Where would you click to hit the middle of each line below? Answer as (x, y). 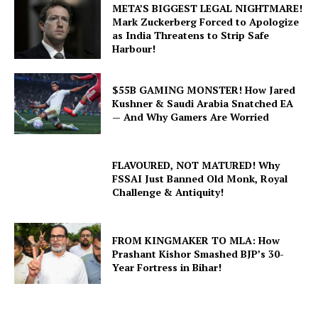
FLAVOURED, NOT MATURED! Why (196, 165)
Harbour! (134, 49)
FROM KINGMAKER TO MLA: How (196, 240)
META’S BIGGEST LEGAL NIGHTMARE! (208, 9)
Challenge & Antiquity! (168, 192)
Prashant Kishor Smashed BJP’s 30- (198, 253)
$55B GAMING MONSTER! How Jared (204, 90)
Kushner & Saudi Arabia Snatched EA (203, 104)
